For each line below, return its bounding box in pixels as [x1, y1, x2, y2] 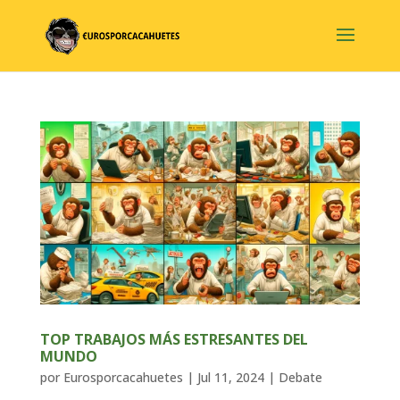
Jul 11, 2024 [196, 368, 264, 386]
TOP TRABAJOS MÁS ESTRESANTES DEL [39, 329, 308, 349]
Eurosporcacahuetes [62, 368, 183, 386]
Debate [278, 368, 322, 386]
